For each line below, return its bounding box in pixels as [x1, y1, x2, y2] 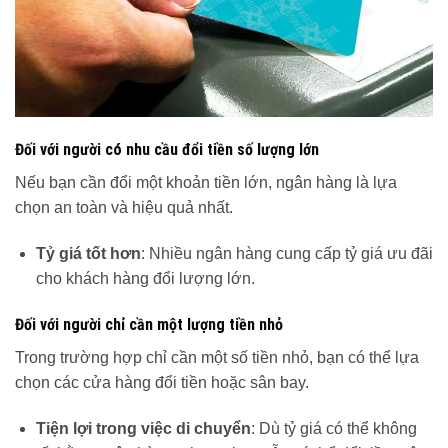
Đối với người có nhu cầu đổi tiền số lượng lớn [15, 140, 319, 160]
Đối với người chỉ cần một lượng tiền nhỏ [15, 315, 283, 335]
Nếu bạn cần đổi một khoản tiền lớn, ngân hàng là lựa [15, 174, 397, 192]
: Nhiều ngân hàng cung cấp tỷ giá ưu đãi [140, 245, 433, 263]
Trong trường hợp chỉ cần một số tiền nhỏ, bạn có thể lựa [15, 349, 419, 367]
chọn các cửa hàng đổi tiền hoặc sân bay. [15, 374, 309, 392]
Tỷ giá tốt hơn [35, 245, 141, 263]
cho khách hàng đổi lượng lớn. [35, 270, 255, 288]
